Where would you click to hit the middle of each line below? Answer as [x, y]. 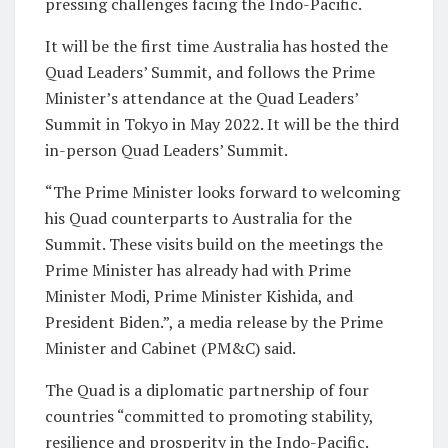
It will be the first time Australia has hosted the [216, 45]
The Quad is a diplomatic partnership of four [207, 389]
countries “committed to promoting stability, [209, 415]
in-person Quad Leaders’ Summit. [166, 149]
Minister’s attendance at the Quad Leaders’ [201, 97]
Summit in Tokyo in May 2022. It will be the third [222, 123]
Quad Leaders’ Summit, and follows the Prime [210, 71]
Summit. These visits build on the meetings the [214, 243]
